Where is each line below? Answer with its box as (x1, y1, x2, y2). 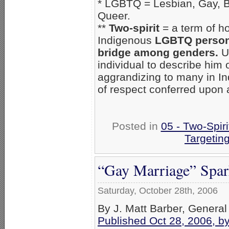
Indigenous (98, 34, 155, 46)
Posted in (111, 120, 161, 132)
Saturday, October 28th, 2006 (98, 185, 218, 196)
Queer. (98, 9, 130, 21)
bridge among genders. (98, 46, 221, 58)
